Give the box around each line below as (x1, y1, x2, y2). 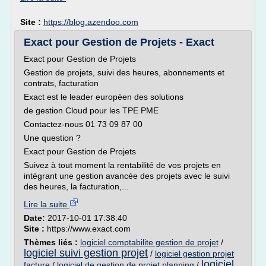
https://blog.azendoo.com (43, 17, 138, 27)
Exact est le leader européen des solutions (24, 92, 183, 102)
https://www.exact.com (47, 224, 131, 233)
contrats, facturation (24, 78, 99, 88)
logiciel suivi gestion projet (24, 247, 148, 259)
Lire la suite (24, 199, 69, 209)
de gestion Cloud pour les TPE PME (24, 106, 159, 115)
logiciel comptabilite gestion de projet (80, 237, 218, 247)
